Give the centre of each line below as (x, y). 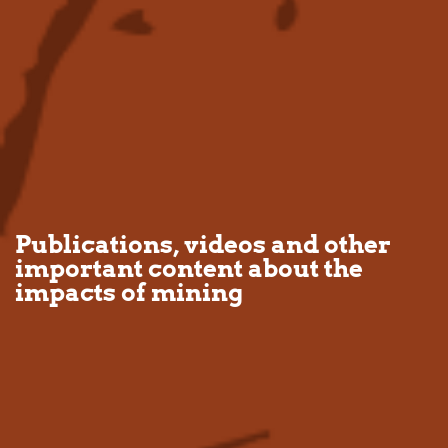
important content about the (189, 269)
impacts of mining (129, 293)
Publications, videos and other (203, 245)
